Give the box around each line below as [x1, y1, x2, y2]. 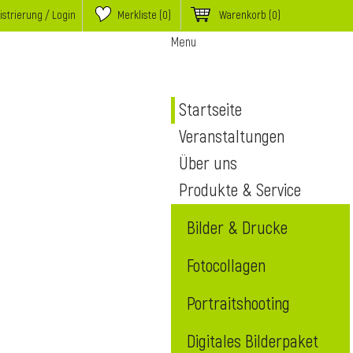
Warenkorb [219, 9, 269, 22]
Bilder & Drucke [187, 217, 288, 240]
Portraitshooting [187, 293, 290, 315]
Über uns [179, 153, 237, 175]
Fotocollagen [187, 255, 266, 277]
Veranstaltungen [179, 126, 284, 148]
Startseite [179, 99, 242, 121]
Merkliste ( [117, 9, 162, 22]
